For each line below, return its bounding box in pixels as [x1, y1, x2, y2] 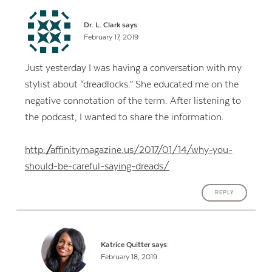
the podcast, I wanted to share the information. [24, 112, 224, 123]
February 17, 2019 [84, 33, 139, 42]
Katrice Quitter [100, 241, 150, 250]
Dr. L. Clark [84, 21, 121, 30]
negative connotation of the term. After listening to [24, 95, 241, 107]
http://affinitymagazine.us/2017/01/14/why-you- [24, 144, 233, 156]
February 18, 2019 [100, 253, 157, 262]
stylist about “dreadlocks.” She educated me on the [24, 79, 239, 90]
